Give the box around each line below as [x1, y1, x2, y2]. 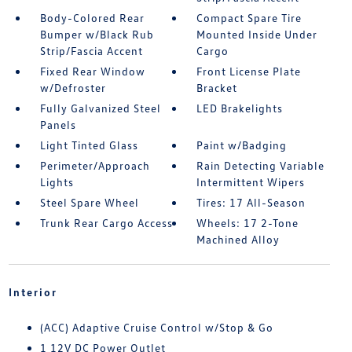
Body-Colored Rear [39, 11, 145, 25]
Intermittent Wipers [196, 175, 306, 189]
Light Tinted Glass [39, 138, 138, 152]
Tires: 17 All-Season [196, 196, 306, 210]
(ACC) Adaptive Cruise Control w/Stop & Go [39, 321, 273, 335]
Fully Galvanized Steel [39, 101, 161, 115]
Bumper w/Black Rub [39, 27, 154, 42]
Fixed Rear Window [39, 64, 145, 79]
